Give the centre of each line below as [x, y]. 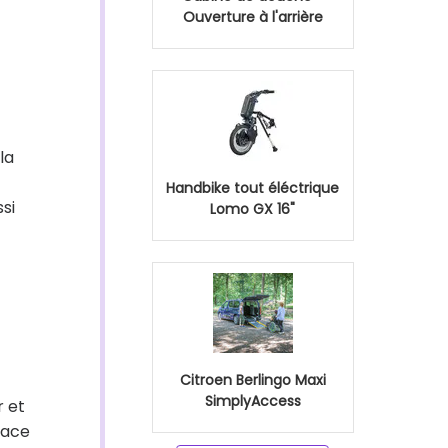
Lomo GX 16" [252, 209]
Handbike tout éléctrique [252, 188]
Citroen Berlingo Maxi [252, 380]
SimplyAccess [252, 401]
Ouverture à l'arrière [252, 17]
